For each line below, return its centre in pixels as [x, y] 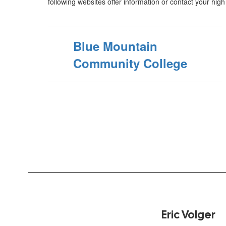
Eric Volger [188, 215]
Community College [130, 63]
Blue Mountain [115, 46]
